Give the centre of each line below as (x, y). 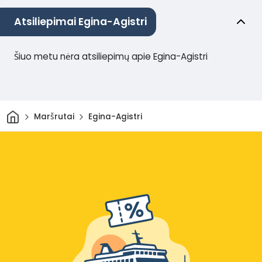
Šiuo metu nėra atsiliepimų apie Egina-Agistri (111, 56)
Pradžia (35, 113)
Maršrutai (54, 117)
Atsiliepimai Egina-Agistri (80, 21)
